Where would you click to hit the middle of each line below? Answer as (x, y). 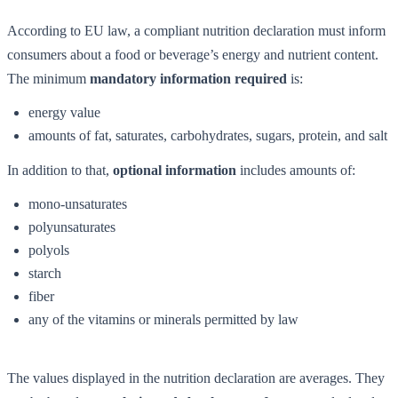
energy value (64, 112)
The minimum (48, 78)
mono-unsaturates (78, 203)
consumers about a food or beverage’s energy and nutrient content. (193, 54)
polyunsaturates (72, 227)
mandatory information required (188, 78)
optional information (175, 170)
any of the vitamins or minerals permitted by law (163, 319)
